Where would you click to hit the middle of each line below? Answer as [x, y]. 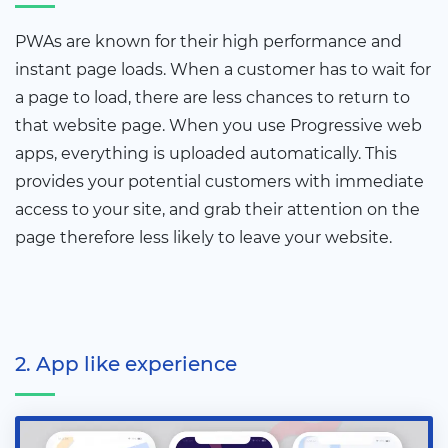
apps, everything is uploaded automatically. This [206, 154]
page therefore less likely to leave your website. [203, 238]
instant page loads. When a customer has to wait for [223, 70]
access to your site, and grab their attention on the [217, 210]
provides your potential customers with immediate [219, 182]
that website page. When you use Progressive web [218, 126]
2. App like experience [126, 364]
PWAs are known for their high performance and [208, 42]
